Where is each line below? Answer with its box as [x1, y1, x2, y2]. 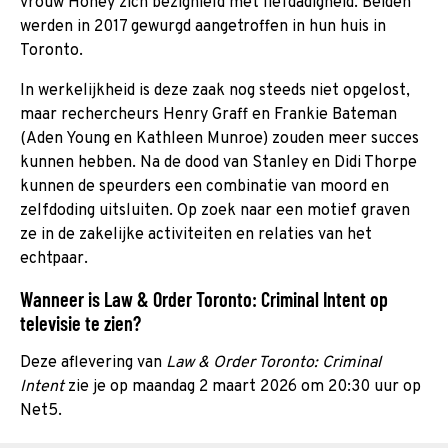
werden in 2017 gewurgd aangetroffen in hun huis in [20, 16, 386, 37]
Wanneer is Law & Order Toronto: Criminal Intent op [20, 286, 388, 311]
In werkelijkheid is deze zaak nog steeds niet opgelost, [20, 80, 410, 101]
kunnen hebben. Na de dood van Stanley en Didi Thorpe [20, 152, 417, 173]
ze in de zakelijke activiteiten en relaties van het [20, 224, 372, 245]
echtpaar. [20, 248, 88, 269]
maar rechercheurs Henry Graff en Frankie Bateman [20, 104, 397, 125]
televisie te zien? [20, 310, 141, 335]
